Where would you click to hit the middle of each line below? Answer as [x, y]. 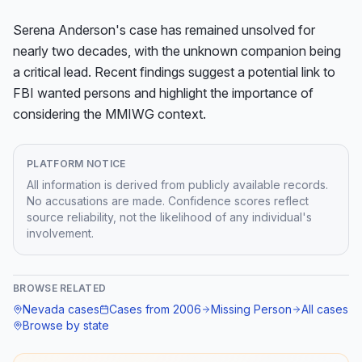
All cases [325, 309]
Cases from [141, 309]
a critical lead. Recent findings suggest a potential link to [174, 72]
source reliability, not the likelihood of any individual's [169, 217]
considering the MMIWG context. [109, 114]
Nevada [44, 309]
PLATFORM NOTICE [76, 164]
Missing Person [251, 309]
